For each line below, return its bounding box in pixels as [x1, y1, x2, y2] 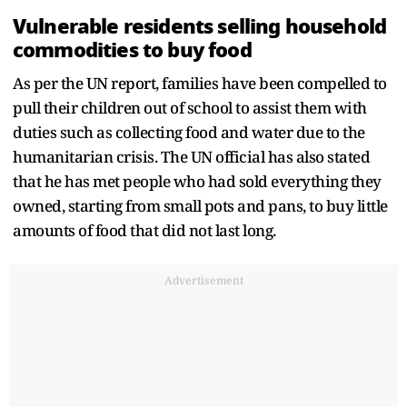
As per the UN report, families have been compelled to [13, 72, 387, 94]
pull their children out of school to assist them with [13, 96, 367, 118]
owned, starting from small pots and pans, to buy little [13, 194, 388, 216]
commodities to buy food [13, 34, 252, 65]
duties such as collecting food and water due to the [13, 121, 365, 143]
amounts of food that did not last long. [13, 219, 283, 241]
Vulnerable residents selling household [13, 10, 387, 42]
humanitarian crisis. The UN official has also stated [13, 145, 370, 167]
